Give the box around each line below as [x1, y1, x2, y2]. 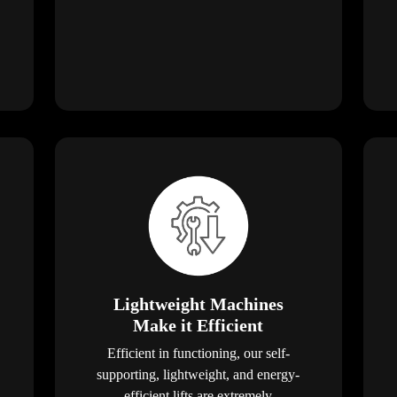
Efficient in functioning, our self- [106, 345, 290, 361]
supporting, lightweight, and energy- [97, 366, 300, 382]
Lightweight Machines [113, 293, 284, 314]
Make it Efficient [133, 315, 264, 335]
